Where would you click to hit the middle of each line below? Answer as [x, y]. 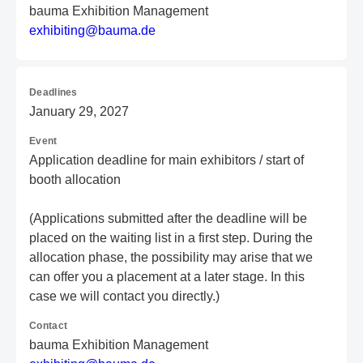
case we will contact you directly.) [124, 296]
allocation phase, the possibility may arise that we [171, 257]
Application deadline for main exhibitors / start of [167, 160]
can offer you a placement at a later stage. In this [167, 277]
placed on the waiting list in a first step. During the [171, 238]
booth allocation [75, 179]
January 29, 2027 [79, 111]
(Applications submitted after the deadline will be [168, 218]
